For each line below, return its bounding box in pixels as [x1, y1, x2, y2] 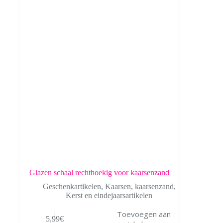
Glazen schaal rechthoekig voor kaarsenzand [29, 168, 169, 177]
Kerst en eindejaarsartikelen [66, 191, 153, 200]
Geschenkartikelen [42, 182, 101, 191]
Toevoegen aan [116, 209, 171, 219]
